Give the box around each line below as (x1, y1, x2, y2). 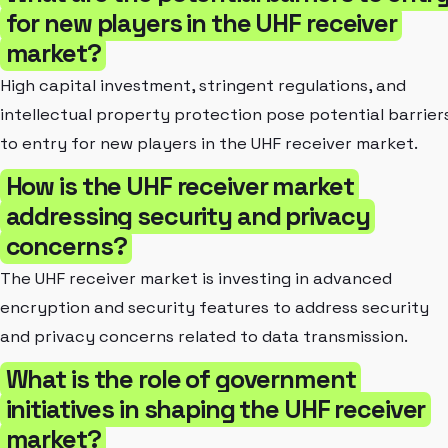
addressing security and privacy (5, 199, 370, 232)
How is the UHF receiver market (5, 169, 354, 202)
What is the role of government (5, 362, 356, 395)
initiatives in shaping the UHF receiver (5, 392, 426, 425)
